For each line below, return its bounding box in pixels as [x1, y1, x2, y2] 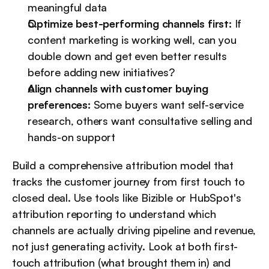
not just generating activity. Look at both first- [12, 240, 238, 253]
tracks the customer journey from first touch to [12, 175, 245, 189]
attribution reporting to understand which [12, 207, 216, 221]
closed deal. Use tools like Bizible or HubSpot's [12, 191, 241, 205]
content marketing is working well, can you [28, 33, 237, 47]
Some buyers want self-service [90, 98, 244, 112]
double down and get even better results [28, 49, 227, 63]
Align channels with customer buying [28, 82, 208, 95]
